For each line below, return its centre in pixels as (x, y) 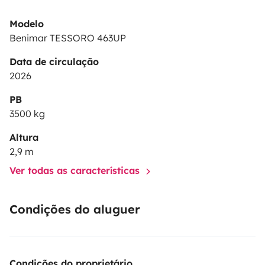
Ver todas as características (76, 170)
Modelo (27, 24)
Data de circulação (54, 62)
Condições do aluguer (75, 209)
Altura (24, 137)
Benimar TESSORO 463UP (68, 38)
